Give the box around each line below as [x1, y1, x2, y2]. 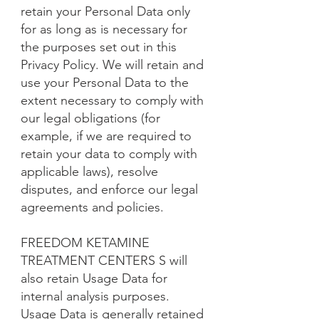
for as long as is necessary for [21, 21, 187, 37]
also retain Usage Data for [21, 271, 167, 286]
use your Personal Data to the [21, 75, 189, 90]
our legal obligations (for [21, 110, 160, 126]
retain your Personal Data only [21, 4, 190, 19]
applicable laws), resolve [21, 164, 158, 179]
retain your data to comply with [21, 146, 197, 162]
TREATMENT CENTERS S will [21, 253, 187, 268]
